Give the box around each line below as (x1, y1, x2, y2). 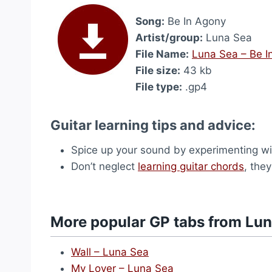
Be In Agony (165, 15, 226, 27)
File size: (135, 64, 180, 76)
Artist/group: (135, 32, 203, 44)
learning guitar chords (138, 160, 244, 172)
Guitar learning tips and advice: (50, 117, 256, 133)
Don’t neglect (71, 160, 138, 172)
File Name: (135, 48, 189, 60)
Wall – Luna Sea (71, 246, 149, 258)
